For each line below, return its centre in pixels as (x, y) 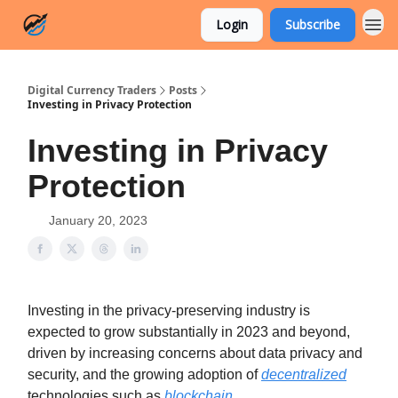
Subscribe (313, 24)
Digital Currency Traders (92, 90)
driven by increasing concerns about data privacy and (195, 353)
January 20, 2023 (98, 220)
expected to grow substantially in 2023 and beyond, (189, 332)
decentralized (304, 374)
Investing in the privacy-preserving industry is (169, 310)
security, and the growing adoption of (144, 374)
